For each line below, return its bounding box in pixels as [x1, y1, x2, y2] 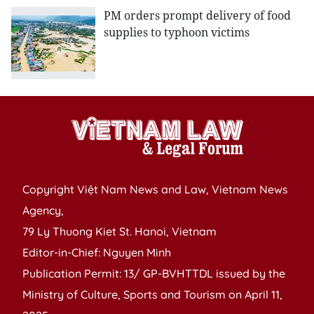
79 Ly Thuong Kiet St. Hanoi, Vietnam [22, 224, 217, 239]
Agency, [22, 203, 64, 218]
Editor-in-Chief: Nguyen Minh [22, 245, 171, 260]
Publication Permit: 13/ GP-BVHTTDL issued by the [22, 266, 285, 281]
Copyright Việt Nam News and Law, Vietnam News [22, 182, 288, 197]
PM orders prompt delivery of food [104, 8, 291, 24]
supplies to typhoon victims [104, 25, 250, 41]
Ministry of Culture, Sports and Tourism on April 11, [22, 287, 282, 302]
